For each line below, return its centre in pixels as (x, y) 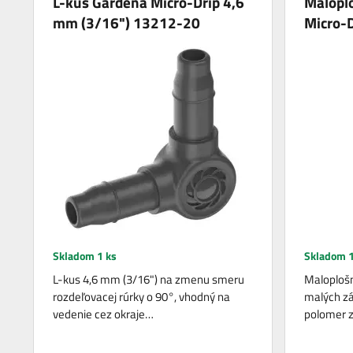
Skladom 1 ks (85, 256)
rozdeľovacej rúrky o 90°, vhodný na (142, 297)
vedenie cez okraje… (104, 314)
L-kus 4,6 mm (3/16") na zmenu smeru (149, 279)
